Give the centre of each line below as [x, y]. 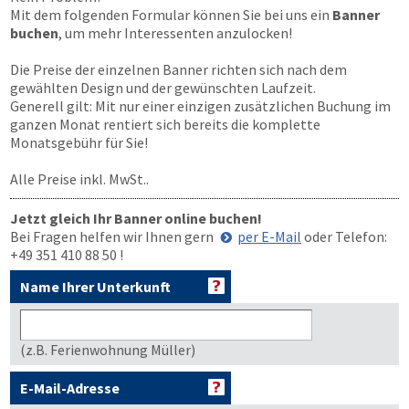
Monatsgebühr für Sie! [79, 142]
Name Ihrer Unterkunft [95, 287]
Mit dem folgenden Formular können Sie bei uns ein [171, 15]
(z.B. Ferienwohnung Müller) [108, 350]
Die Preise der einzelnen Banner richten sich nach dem [178, 69]
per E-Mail [270, 236]
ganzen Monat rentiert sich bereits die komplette [165, 124]
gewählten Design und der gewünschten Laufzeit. [163, 88]
